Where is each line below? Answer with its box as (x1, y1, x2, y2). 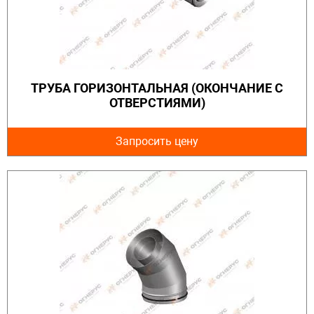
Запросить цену (116, 135, 198, 149)
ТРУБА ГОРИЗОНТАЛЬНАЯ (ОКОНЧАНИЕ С (31, 81, 283, 96)
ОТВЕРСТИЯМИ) (109, 95, 205, 111)
